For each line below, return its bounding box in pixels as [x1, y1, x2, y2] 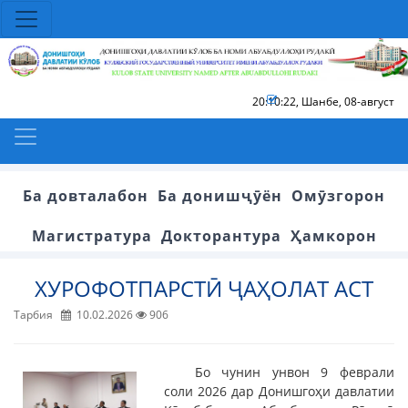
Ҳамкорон [290, 225, 377, 246]
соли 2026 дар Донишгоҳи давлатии [164, 382, 394, 400]
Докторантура [160, 225, 281, 246]
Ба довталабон [23, 185, 148, 206]
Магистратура [31, 225, 152, 246]
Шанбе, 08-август [301, 93, 394, 109]
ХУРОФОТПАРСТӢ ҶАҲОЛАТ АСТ [35, 272, 373, 303]
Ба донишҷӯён [158, 185, 282, 206]
